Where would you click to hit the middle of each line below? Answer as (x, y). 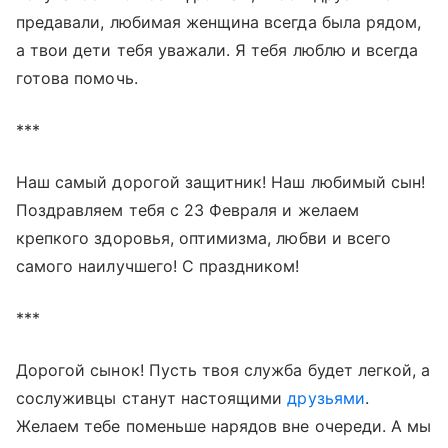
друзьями (326, 398)
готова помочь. (77, 78)
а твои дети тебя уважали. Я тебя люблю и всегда (217, 50)
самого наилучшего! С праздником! (158, 266)
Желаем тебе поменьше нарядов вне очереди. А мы (224, 426)
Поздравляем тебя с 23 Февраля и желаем (187, 210)
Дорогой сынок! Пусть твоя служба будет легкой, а (223, 370)
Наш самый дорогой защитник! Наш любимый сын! (221, 182)
